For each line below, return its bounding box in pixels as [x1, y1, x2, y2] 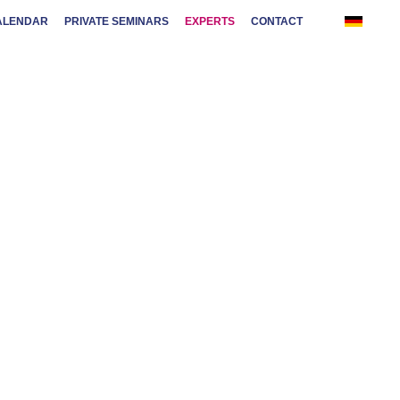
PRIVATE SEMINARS [63, 15, 169, 28]
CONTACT [250, 15, 303, 28]
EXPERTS [184, 15, 235, 28]
